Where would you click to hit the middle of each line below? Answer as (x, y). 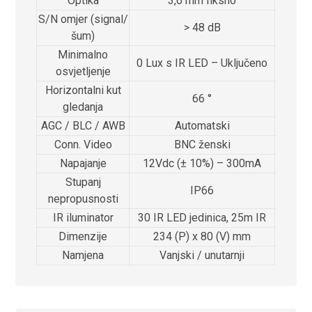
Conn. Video (83, 144)
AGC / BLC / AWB (83, 125)
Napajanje (83, 163)
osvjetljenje (83, 71)
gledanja (83, 107)
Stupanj (83, 182)
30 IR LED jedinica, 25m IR (202, 217)
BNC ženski (202, 144)
